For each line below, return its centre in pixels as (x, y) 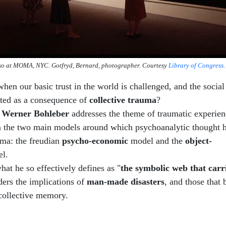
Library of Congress (195, 65)
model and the (158, 141)
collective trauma (123, 100)
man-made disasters (126, 182)
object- (199, 141)
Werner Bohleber (35, 114)
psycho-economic (96, 141)
